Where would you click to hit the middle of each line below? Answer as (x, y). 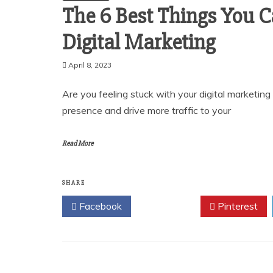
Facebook (99, 206)
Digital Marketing (139, 43)
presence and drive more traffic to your (147, 110)
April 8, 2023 (90, 65)
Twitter (168, 206)
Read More (78, 144)
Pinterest (236, 206)
